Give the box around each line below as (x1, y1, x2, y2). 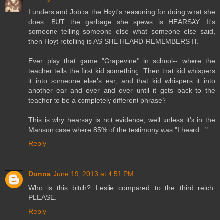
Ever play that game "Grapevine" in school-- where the (28, 56, 215, 65)
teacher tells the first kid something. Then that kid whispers (28, 66, 215, 75)
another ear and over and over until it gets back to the (28, 86, 215, 94)
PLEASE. (28, 193, 56, 201)
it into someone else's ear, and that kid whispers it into (28, 76, 215, 84)
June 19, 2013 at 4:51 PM (54, 169, 134, 178)
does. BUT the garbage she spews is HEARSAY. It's (28, 17, 215, 26)
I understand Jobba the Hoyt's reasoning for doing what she (28, 7, 215, 16)
